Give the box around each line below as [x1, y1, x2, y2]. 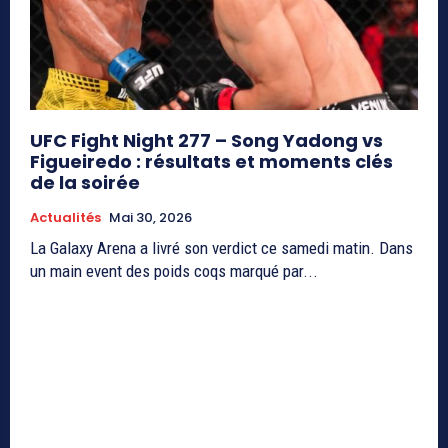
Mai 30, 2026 [109, 208, 192, 228]
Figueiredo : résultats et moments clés [30, 149, 393, 175]
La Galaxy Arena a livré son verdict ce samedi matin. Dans [30, 238, 413, 259]
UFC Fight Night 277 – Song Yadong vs [30, 128, 383, 154]
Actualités [30, 208, 101, 228]
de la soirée [30, 170, 140, 196]
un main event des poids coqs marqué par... [30, 261, 318, 282]
